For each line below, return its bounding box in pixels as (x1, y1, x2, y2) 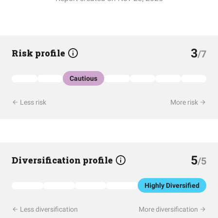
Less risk (18, 98, 46, 106)
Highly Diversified (145, 182, 200, 189)
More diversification (139, 205, 200, 213)
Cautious (70, 74, 97, 82)
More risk (170, 98, 200, 106)
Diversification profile (12, 154, 115, 166)
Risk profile (12, 47, 67, 59)
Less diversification (18, 205, 78, 213)
